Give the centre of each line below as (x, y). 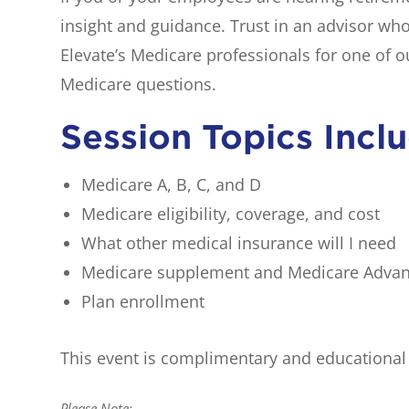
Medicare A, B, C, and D (172, 184)
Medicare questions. (139, 84)
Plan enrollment (143, 301)
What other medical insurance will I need (239, 242)
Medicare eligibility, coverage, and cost (231, 213)
